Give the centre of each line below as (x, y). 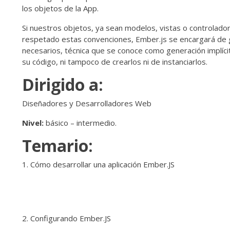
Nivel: (34, 123)
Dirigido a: (63, 85)
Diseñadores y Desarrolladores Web (87, 103)
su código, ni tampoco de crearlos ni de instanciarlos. (115, 62)
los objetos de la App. (60, 8)
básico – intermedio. (81, 123)
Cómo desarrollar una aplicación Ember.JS (103, 165)
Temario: (57, 146)
